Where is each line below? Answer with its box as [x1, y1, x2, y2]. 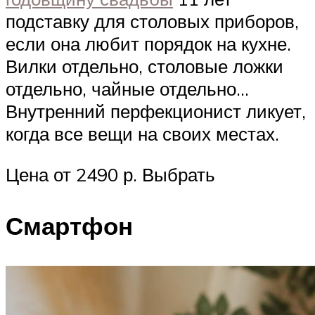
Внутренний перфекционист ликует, [6, 100, 306, 123]
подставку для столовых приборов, [6, 10, 299, 33]
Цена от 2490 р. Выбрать [6, 162, 215, 186]
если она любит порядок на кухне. [6, 32, 291, 56]
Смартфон [6, 210, 133, 241]
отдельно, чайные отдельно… [6, 77, 249, 101]
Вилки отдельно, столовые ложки [6, 55, 283, 78]
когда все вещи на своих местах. [6, 122, 279, 146]
